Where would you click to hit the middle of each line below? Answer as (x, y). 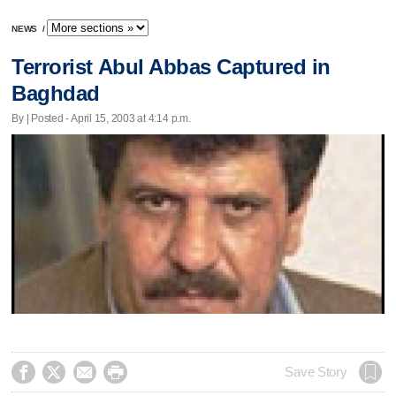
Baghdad (56, 94)
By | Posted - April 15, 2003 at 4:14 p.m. (101, 118)
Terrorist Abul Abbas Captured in (171, 67)
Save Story (316, 372)
